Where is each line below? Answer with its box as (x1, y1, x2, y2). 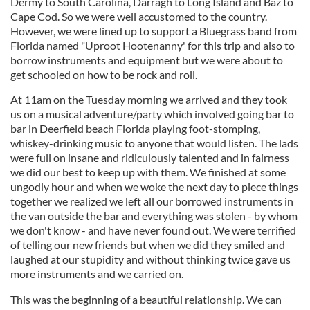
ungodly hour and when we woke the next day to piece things (10, 180, 298, 193)
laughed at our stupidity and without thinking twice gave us (10, 253, 291, 266)
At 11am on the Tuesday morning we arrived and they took (10, 93, 287, 106)
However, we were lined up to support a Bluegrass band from (10, 24, 297, 37)
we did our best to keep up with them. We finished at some (10, 165, 286, 179)
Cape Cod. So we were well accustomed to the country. (10, 10, 267, 23)
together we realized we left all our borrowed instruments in (10, 194, 293, 208)
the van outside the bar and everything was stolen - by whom (10, 209, 298, 222)
